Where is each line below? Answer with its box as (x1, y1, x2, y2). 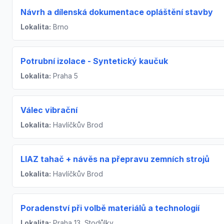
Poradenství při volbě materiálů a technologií (20, 202, 199, 213)
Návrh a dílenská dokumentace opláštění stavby (20, 6, 213, 17)
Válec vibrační (20, 104, 77, 115)
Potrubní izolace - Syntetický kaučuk (20, 55, 168, 66)
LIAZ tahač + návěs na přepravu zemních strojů (20, 153, 209, 164)
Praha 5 (51, 71, 78, 80)
